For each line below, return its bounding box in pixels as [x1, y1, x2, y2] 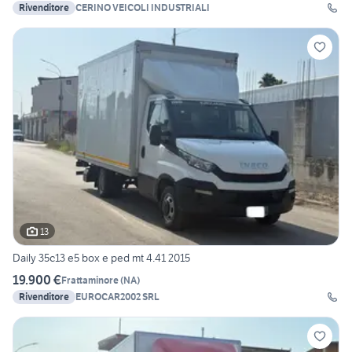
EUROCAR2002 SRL [75, 291, 159, 303]
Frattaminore [61, 273, 119, 286]
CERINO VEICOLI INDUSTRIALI [75, 2, 210, 14]
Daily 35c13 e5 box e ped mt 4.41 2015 [13, 251, 190, 266]
